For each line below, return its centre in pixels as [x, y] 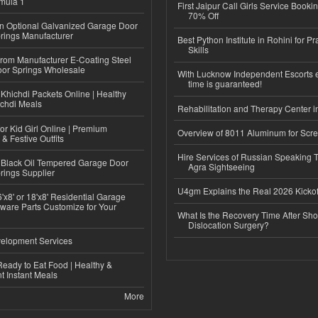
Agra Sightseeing [221, 166]
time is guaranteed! [225, 84]
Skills [198, 50]
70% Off [203, 15]
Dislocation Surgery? [229, 225]
